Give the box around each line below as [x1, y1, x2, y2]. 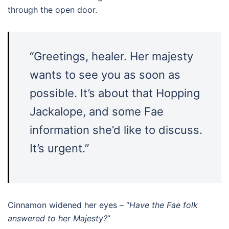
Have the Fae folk [129, 200, 198, 210]
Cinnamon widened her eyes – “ [8, 200, 129, 210]
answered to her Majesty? [8, 213, 107, 223]
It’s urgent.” [30, 142, 89, 155]
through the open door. [8, 5, 97, 15]
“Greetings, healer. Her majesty [30, 50, 193, 63]
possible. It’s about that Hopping [30, 86, 200, 100]
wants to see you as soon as [30, 68, 180, 81]
